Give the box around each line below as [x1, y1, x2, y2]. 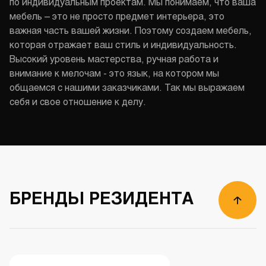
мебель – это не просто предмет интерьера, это [9, 12, 224, 22]
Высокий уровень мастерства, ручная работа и [9, 55, 218, 65]
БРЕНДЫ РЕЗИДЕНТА [9, 192, 194, 208]
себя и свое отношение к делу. [9, 98, 148, 107]
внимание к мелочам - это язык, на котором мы [9, 69, 219, 79]
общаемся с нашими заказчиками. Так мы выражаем [9, 84, 245, 93]
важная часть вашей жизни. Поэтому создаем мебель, [9, 27, 252, 36]
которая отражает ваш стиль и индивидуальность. [9, 41, 237, 50]
